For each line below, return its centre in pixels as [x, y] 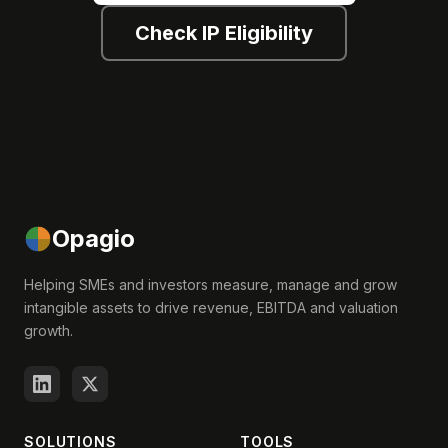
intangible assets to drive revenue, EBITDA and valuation [211, 307]
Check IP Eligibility [224, 33]
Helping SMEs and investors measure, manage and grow [210, 284]
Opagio [93, 238]
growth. [48, 330]
